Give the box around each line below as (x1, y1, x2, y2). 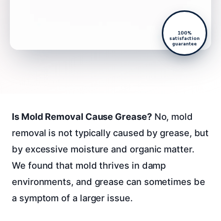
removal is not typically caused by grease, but (12, 127, 209, 138)
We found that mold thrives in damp (12, 159, 166, 171)
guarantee (172, 40, 197, 47)
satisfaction (169, 35, 200, 41)
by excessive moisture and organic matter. (12, 143, 194, 154)
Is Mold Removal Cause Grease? (12, 110, 152, 122)
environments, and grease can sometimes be (12, 176, 205, 187)
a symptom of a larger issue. (12, 192, 133, 203)
